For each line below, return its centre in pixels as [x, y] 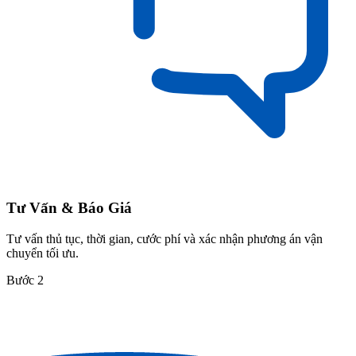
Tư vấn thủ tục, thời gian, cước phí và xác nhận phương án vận [164, 238]
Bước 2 [25, 280]
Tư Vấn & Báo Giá [69, 208]
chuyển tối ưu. [43, 253]
